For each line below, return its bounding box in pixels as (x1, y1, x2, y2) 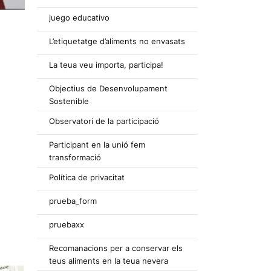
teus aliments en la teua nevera (49, 256, 168, 266)
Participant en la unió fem (49, 140, 145, 149)
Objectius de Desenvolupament (49, 83, 168, 93)
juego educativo (49, 13, 109, 22)
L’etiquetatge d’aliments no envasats (49, 36, 185, 46)
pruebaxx (49, 220, 84, 229)
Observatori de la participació (49, 116, 159, 126)
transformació (49, 152, 101, 162)
